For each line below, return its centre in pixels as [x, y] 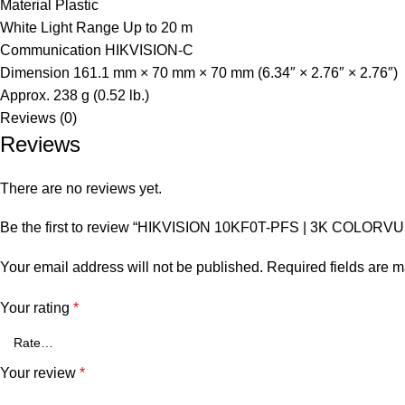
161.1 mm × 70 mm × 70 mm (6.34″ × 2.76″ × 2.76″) [235, 73]
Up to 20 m [158, 28]
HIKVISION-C [149, 50]
